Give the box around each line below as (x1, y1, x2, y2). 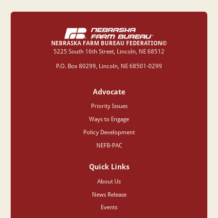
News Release (91, 190, 127, 198)
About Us (97, 177, 121, 185)
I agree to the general (27, 12, 81, 19)
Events (101, 203, 117, 211)
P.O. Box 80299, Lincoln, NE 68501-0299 (56, 62, 162, 70)
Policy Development (83, 128, 135, 136)
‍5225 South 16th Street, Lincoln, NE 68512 (54, 48, 164, 55)
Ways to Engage (89, 115, 129, 123)
